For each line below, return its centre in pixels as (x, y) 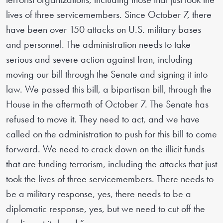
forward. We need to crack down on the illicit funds (105, 149)
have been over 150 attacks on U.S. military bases (104, 30)
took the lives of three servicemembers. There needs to (110, 179)
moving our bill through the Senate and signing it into (107, 74)
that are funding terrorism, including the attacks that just (111, 164)
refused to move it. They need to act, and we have (103, 119)
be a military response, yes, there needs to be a (99, 194)
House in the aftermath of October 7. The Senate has (107, 104)
